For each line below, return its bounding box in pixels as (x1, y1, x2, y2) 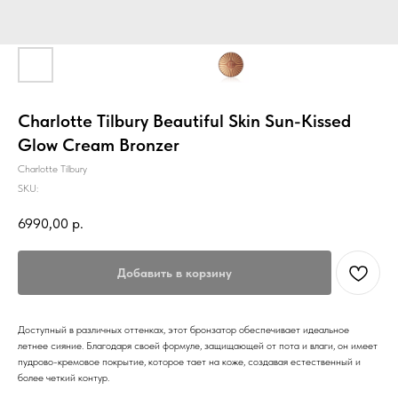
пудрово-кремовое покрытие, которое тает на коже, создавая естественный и (18, 354, 361, 368)
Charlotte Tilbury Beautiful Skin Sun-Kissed (18, 110, 351, 131)
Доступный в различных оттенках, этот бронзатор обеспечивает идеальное (18, 322, 349, 336)
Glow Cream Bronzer (18, 134, 179, 155)
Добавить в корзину (117, 265, 232, 280)
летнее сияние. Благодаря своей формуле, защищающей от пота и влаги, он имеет (18, 338, 378, 352)
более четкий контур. (18, 370, 109, 384)
